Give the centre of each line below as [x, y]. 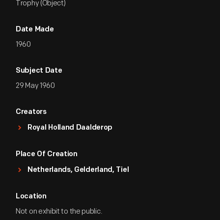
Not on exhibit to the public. [59, 211]
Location [31, 197]
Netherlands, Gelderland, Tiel [78, 170]
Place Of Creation [47, 154]
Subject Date [39, 71]
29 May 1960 [35, 86]
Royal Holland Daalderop [70, 128]
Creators [31, 112]
